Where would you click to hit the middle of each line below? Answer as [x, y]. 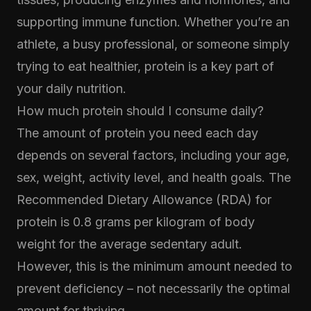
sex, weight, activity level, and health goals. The [154, 177]
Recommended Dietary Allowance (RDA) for [144, 200]
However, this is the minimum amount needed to [154, 266]
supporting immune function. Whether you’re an [153, 22]
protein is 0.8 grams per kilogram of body [136, 222]
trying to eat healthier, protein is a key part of [145, 66]
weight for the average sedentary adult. [129, 244]
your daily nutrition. [72, 89]
